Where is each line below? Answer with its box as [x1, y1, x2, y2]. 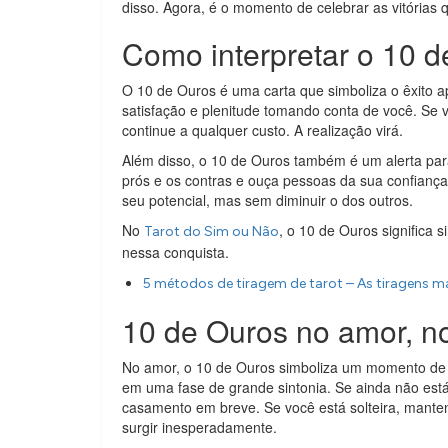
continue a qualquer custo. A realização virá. [122, 119, 407, 140]
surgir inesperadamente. [122, 416, 277, 437]
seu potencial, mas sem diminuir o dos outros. [122, 189, 413, 210]
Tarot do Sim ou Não [144, 222, 279, 240]
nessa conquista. [122, 241, 229, 262]
